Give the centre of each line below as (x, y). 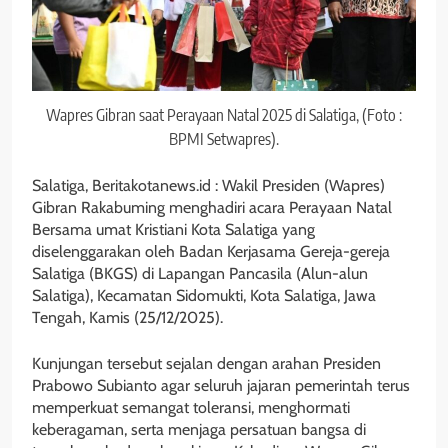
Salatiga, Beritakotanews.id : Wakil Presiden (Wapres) (208, 186)
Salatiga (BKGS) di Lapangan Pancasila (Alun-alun (200, 274)
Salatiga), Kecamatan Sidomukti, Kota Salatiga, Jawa (204, 296)
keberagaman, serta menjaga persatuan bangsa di (199, 430)
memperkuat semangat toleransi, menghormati (191, 408)
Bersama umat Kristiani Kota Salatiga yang (173, 230)
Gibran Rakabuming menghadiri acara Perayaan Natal (212, 208)
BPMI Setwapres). (224, 139)
